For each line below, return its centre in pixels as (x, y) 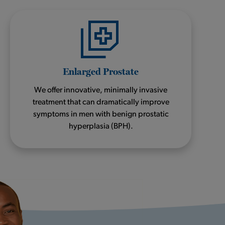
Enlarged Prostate (101, 71)
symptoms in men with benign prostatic (101, 114)
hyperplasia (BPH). (101, 126)
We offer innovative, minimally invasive (101, 90)
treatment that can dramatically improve (101, 102)
